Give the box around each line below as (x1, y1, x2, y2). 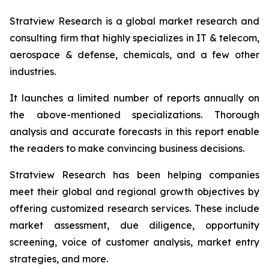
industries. (10, 65, 56, 77)
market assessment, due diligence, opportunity (10, 219, 259, 231)
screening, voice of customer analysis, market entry (10, 235, 259, 248)
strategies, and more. (10, 252, 108, 265)
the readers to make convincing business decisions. (10, 142, 244, 154)
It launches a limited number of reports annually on (10, 91, 259, 104)
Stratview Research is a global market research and (10, 14, 259, 27)
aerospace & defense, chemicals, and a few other (10, 48, 259, 61)
